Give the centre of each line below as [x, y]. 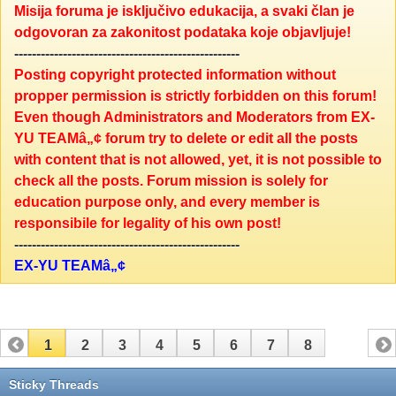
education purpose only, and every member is [167, 202]
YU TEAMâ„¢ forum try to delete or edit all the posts [186, 139]
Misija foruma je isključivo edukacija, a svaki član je [184, 11]
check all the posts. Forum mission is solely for [171, 181]
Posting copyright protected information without [175, 75]
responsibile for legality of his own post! [148, 224]
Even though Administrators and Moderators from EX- [194, 118]
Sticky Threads [54, 384]
